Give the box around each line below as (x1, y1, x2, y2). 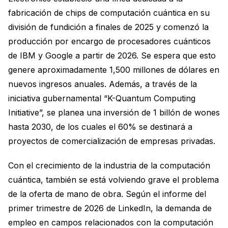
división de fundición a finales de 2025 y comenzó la (8, 21, 209, 32)
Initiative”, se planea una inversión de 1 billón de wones (8, 107, 220, 118)
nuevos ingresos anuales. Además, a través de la (8, 78, 197, 89)
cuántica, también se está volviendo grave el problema (8, 174, 219, 185)
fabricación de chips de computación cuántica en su (8, 7, 210, 18)
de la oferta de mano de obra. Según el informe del (8, 188, 206, 199)
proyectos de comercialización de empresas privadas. (8, 135, 215, 146)
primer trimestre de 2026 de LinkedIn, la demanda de (8, 203, 212, 213)
